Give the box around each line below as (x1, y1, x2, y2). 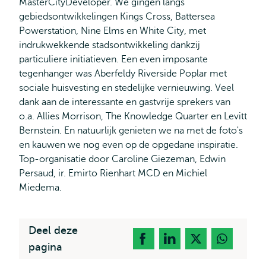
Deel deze (28, 224, 78, 236)
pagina (28, 241, 62, 253)
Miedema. (19, 182, 62, 193)
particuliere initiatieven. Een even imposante (19, 54, 208, 65)
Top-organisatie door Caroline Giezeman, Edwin (19, 154, 226, 164)
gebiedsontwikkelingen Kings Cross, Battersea (19, 11, 215, 22)
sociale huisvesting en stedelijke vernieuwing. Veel (19, 83, 234, 93)
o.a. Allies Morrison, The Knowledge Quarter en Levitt (19, 111, 247, 122)
